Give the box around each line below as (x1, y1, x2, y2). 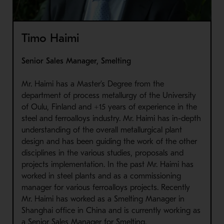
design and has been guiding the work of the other (21, 136, 197, 146)
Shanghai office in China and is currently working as (21, 205, 200, 215)
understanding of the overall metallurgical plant (21, 125, 182, 134)
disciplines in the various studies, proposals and (21, 148, 183, 157)
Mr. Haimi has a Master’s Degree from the (21, 79, 164, 88)
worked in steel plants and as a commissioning (21, 171, 181, 180)
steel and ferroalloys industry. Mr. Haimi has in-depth (21, 113, 201, 123)
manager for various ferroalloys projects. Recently (21, 182, 190, 192)
